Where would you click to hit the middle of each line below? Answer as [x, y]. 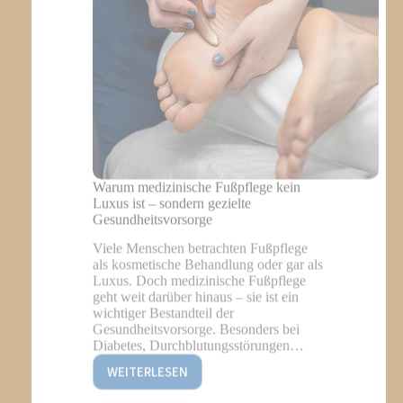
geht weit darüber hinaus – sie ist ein [195, 254]
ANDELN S [175, 12]
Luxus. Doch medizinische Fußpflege [199, 237]
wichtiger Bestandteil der [163, 270]
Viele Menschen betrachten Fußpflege [200, 205]
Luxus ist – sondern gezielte [171, 159]
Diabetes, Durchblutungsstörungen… [198, 302]
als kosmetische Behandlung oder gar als [207, 221]
